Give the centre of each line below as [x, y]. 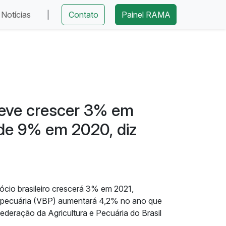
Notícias [16, 15]
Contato [83, 15]
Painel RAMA [146, 15]
